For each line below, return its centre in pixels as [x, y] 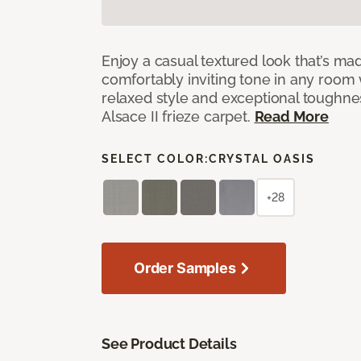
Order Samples [185, 268]
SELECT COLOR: [155, 158]
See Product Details [169, 343]
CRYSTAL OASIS [262, 158]
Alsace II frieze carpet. [178, 116]
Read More [291, 116]
